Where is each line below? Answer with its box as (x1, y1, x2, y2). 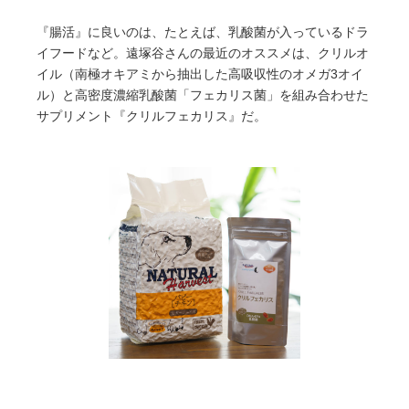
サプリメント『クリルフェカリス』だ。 (37, 110, 267, 124)
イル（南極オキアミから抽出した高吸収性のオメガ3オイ (37, 68, 363, 82)
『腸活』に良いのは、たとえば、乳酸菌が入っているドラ (37, 26, 369, 40)
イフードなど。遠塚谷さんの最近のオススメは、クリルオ (37, 47, 369, 61)
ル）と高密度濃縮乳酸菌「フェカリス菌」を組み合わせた (37, 89, 369, 103)
